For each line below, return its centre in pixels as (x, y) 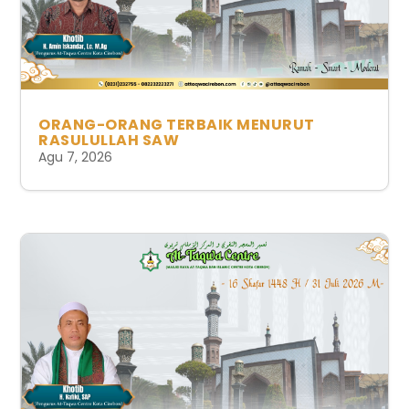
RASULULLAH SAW (109, 140)
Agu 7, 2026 (76, 157)
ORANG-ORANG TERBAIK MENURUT (177, 124)
